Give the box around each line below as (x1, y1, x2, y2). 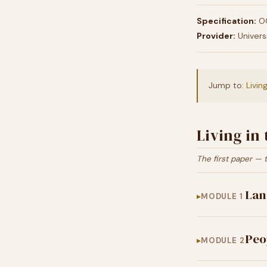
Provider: (197, 30, 235, 41)
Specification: (197, 15, 256, 26)
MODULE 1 (201, 191, 243, 201)
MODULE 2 (201, 235, 245, 246)
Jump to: (209, 80, 246, 91)
